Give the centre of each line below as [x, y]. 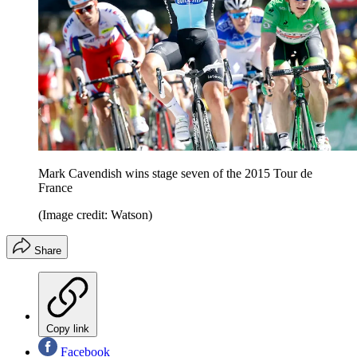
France [55, 187]
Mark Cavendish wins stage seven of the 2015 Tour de [175, 173]
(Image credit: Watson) [95, 214]
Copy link [68, 328]
